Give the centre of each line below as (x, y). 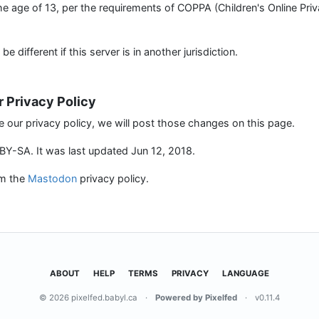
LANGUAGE (246, 274)
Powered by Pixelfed (196, 298)
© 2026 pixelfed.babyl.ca (88, 298)
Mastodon (52, 179)
